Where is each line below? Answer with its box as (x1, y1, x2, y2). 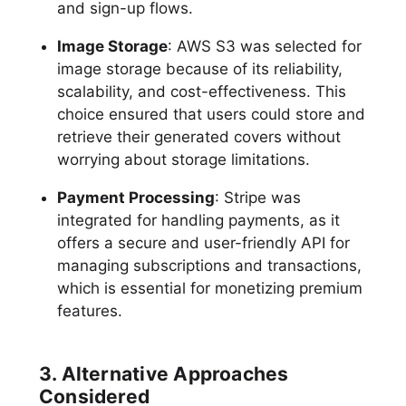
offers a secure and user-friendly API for (56, 233, 350, 252)
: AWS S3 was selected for (167, 36, 362, 55)
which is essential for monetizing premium (56, 278, 362, 297)
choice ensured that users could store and (56, 104, 365, 123)
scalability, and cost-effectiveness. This (56, 82, 346, 101)
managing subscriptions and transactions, (56, 256, 362, 275)
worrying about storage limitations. (56, 150, 310, 169)
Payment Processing (56, 188, 215, 207)
